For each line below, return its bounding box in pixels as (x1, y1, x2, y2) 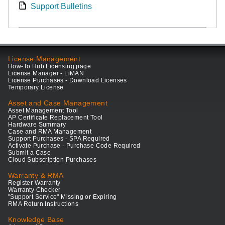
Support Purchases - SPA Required (8, 135, 110, 143)
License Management (8, 55, 81, 63)
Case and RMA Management (8, 128, 92, 136)
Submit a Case (8, 149, 51, 157)
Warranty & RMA (8, 171, 64, 180)
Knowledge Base (8, 215, 64, 224)
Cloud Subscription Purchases (8, 156, 97, 164)
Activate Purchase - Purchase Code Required (8, 142, 141, 150)
